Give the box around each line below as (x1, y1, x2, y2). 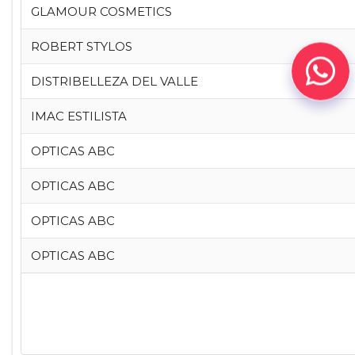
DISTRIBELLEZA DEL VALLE (30, 74, 198, 89)
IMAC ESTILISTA (30, 109, 127, 124)
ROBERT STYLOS (30, 39, 132, 54)
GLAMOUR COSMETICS (30, 4, 172, 19)
